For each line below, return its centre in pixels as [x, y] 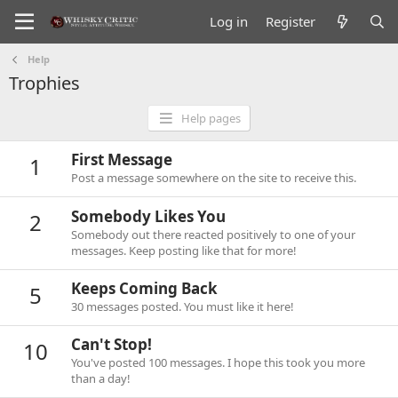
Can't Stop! [111, 345]
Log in [229, 21]
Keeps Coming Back [144, 288]
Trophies [44, 83]
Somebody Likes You [148, 216]
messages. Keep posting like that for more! [184, 250]
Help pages [211, 118]
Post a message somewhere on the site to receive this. [214, 178]
